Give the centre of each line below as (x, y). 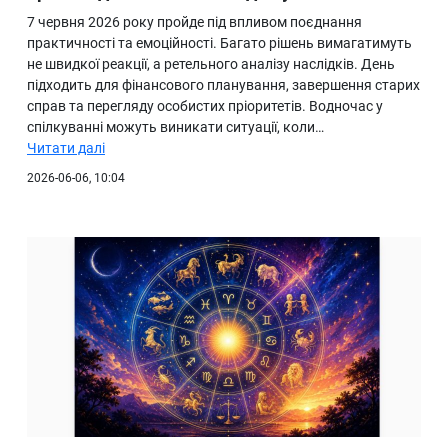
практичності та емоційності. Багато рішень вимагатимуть (219, 43)
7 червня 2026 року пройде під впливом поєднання (194, 22)
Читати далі (66, 148)
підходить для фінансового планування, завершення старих (223, 85)
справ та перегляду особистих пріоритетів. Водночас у (205, 106)
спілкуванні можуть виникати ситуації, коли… (175, 127)
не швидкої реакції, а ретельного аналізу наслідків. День (211, 64)
